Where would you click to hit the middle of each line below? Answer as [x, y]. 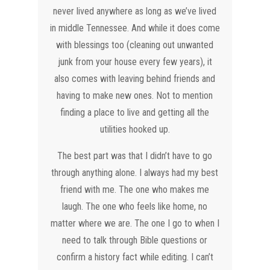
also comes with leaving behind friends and [135, 78]
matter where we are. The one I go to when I [135, 223]
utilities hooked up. [135, 129]
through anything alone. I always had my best [135, 172]
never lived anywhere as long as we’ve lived [135, 11]
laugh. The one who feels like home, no [135, 206]
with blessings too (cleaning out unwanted [135, 45]
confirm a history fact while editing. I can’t [135, 257]
